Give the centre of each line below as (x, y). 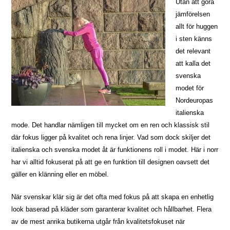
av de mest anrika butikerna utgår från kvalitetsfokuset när (98, 222)
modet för (190, 88)
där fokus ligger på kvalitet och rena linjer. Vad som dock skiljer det (111, 138)
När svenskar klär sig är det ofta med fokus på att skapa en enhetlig (113, 197)
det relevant (193, 51)
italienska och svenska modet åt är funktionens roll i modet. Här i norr (115, 150)
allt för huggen (197, 27)
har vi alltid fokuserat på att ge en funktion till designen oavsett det (111, 162)
